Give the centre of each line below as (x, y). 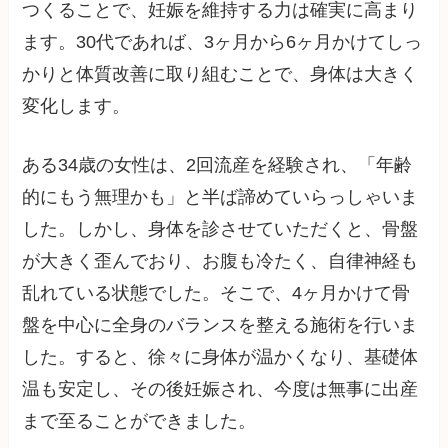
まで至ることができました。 (139, 420)
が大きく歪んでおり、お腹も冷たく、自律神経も (220, 260)
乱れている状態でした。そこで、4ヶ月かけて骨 (216, 292)
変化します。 (76, 105)
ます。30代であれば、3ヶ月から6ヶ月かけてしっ (222, 41)
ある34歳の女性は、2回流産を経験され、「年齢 (217, 164)
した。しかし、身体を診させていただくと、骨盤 (220, 228)
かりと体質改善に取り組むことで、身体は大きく (220, 73)
